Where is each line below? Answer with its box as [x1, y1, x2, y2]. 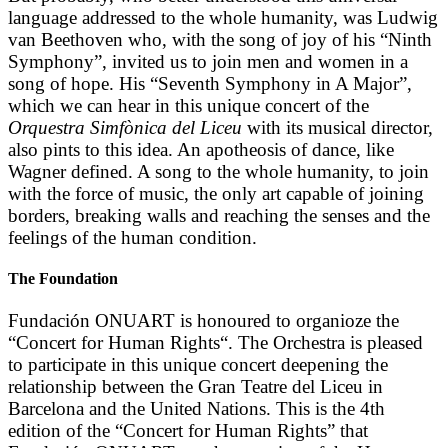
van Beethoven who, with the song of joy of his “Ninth [8, 29, 432, 51]
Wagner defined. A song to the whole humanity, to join [8, 161, 429, 183]
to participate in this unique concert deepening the [8, 353, 388, 375]
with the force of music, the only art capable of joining [8, 183, 424, 205]
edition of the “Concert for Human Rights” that [8, 419, 368, 441]
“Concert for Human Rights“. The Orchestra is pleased [8, 331, 423, 353]
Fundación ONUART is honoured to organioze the [8, 309, 399, 331]
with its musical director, [242, 117, 433, 139]
